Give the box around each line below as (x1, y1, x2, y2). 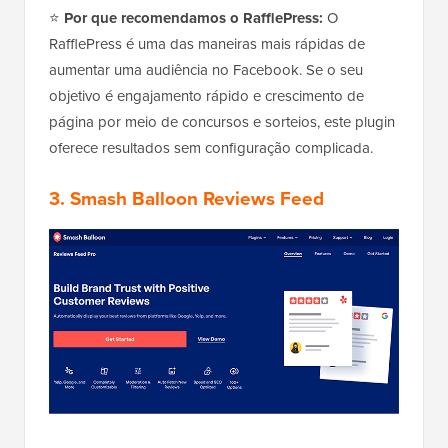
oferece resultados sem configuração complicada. (49, 136, 373, 159)
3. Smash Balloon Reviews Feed (49, 183, 324, 213)
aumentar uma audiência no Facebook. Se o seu (49, 58, 363, 81)
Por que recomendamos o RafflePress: (64, 6, 323, 29)
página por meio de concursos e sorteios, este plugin (49, 110, 395, 133)
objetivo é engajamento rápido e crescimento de (49, 84, 364, 107)
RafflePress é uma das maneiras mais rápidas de (49, 32, 365, 55)
